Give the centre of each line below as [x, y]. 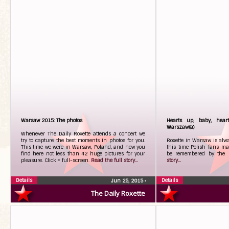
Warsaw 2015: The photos [52, 120]
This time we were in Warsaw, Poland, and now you [83, 147]
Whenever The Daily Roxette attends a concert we [83, 134]
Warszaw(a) [181, 127]
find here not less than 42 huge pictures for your [83, 154]
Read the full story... [114, 160]
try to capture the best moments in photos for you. [83, 140]
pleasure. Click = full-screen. [56, 160]
